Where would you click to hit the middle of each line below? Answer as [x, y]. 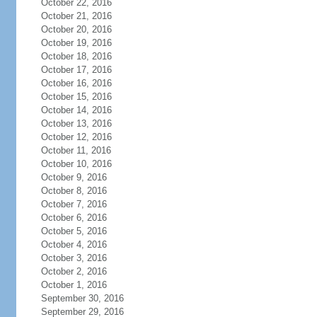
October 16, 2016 [76, 83]
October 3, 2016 [74, 258]
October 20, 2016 [76, 29]
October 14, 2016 [76, 110]
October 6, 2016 [74, 218]
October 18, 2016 [76, 56]
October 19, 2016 [76, 43]
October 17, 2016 [76, 70]
